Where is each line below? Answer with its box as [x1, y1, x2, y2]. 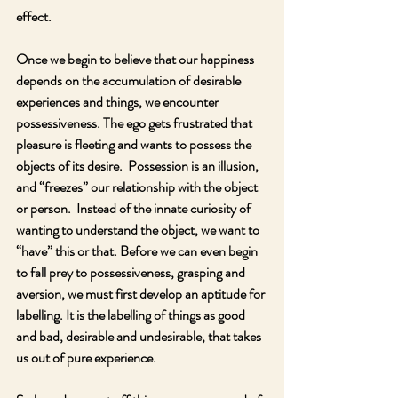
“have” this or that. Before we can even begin [16, 241, 260, 261]
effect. [16, 6, 52, 27]
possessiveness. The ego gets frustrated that [16, 113, 255, 133]
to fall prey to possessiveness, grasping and [16, 262, 248, 283]
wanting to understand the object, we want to [16, 219, 262, 240]
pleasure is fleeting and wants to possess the [16, 134, 254, 155]
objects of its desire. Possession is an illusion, [16, 155, 261, 176]
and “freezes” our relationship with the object [16, 177, 260, 197]
